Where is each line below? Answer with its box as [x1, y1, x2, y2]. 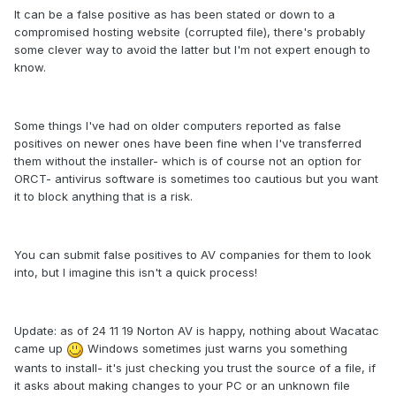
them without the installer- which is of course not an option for [14, 154, 362, 169]
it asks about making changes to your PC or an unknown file [14, 377, 350, 392]
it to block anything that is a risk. [14, 189, 193, 204]
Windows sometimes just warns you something [84, 341, 347, 356]
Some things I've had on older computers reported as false [14, 118, 341, 133]
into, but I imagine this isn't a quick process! [14, 265, 257, 280]
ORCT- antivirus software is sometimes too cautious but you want [14, 171, 378, 187]
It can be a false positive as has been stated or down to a [14, 7, 335, 22]
